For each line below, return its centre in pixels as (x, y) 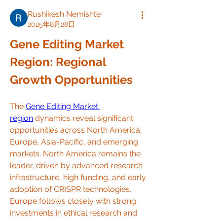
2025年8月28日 (51, 24)
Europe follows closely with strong (73, 201)
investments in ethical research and (74, 213)
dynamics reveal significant (83, 118)
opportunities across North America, (76, 130)
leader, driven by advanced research (76, 166)
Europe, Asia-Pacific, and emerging (74, 142)
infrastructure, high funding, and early (78, 177)
